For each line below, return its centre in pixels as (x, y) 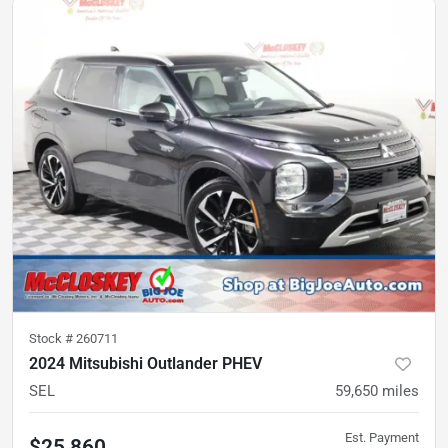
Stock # (52, 338)
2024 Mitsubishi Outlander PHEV (145, 363)
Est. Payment (382, 437)
